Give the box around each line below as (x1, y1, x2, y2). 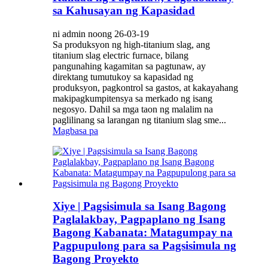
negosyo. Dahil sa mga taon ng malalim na (53, 103, 213, 114)
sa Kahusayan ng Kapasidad (53, 4, 195, 17)
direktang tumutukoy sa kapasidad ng (53, 71, 193, 82)
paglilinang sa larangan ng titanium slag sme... (53, 114, 226, 125)
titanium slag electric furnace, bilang (53, 50, 188, 60)
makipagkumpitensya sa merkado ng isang (53, 93, 212, 103)
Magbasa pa (53, 125, 98, 136)
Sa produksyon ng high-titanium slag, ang (53, 39, 210, 50)
